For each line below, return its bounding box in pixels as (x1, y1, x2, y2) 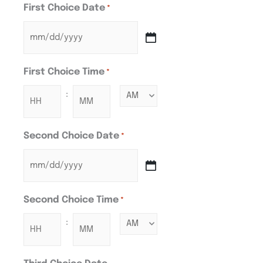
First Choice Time (23, 67, 104, 77)
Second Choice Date (23, 131, 119, 141)
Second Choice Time (23, 195, 119, 205)
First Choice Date (23, 3, 105, 14)
